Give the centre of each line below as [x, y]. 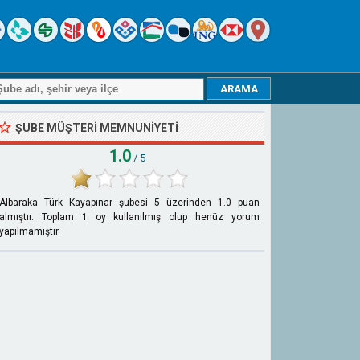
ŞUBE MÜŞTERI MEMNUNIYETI [97, 128]
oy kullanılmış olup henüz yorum [174, 217]
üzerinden [189, 202]
